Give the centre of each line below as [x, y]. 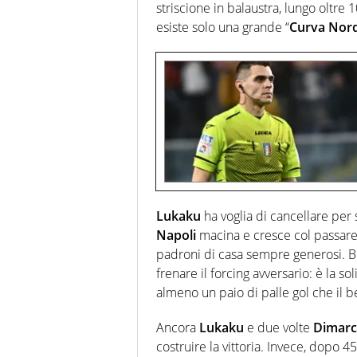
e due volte [279, 327]
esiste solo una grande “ [223, 27]
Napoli [176, 235]
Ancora [178, 327]
